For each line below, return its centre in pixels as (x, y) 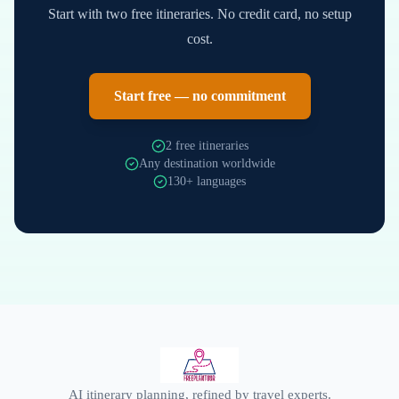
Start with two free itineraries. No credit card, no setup (199, 14)
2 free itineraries (207, 146)
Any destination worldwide (207, 163)
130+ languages (207, 181)
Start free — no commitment (199, 96)
